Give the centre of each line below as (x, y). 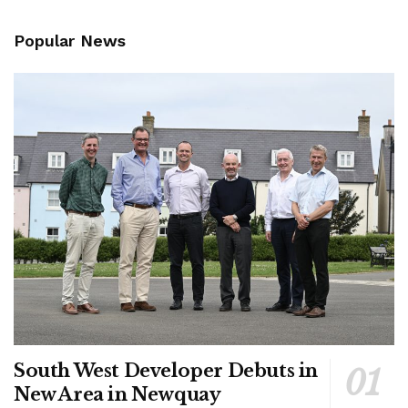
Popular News (70, 41)
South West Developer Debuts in (166, 371)
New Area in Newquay (117, 395)
